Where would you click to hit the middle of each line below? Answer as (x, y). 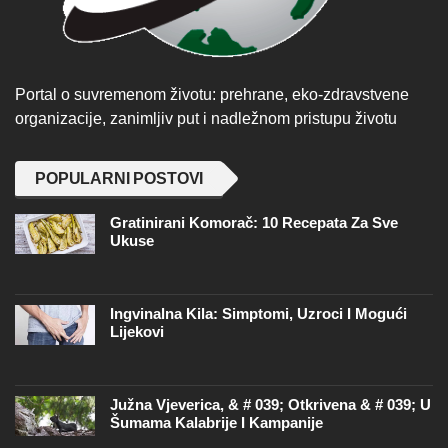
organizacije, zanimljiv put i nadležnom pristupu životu (206, 118)
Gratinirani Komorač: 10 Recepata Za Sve (254, 222)
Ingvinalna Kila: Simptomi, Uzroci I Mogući (258, 313)
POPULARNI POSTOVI (119, 178)
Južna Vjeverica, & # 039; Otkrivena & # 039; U (270, 404)
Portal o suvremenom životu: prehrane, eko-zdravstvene (212, 94)
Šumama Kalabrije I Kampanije (216, 422)
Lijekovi (137, 331)
